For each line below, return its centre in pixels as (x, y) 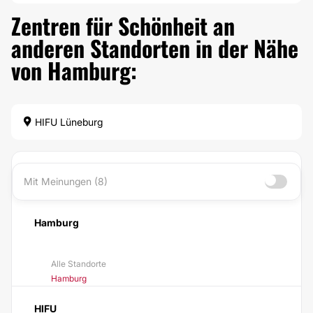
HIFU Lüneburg (67, 122)
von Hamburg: (74, 70)
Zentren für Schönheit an (123, 26)
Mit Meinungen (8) (66, 181)
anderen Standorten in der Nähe (155, 48)
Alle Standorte (79, 264)
